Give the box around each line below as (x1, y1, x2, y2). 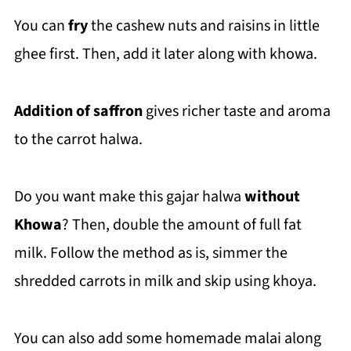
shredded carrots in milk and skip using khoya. (13, 270, 317, 292)
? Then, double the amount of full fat (61, 214, 302, 236)
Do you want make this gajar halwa (13, 186, 244, 208)
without (244, 186, 300, 208)
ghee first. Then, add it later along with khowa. (13, 43, 317, 65)
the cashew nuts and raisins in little (90, 15, 320, 37)
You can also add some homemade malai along (13, 327, 321, 349)
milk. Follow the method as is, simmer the (13, 242, 288, 264)
